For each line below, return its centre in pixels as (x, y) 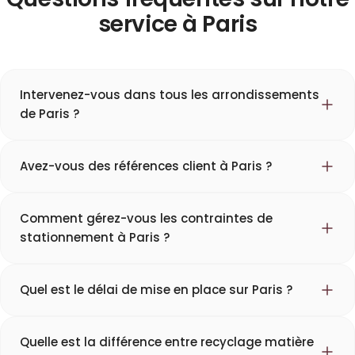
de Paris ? (50, 114)
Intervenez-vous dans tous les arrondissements (170, 95)
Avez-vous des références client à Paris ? (146, 166)
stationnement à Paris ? (95, 238)
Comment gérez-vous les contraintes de (146, 219)
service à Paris (177, 25)
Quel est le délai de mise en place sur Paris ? (156, 290)
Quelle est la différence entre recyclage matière (167, 342)
